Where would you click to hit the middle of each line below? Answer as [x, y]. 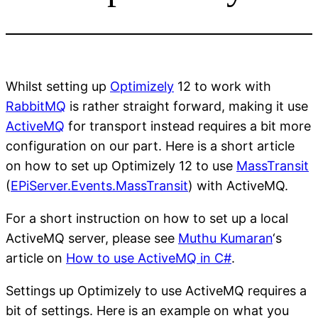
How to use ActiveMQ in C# [149, 258]
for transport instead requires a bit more [188, 126]
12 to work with [223, 86]
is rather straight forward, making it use [187, 106]
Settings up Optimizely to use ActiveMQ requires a [156, 290]
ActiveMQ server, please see [92, 238]
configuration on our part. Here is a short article [150, 146]
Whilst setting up [58, 86]
